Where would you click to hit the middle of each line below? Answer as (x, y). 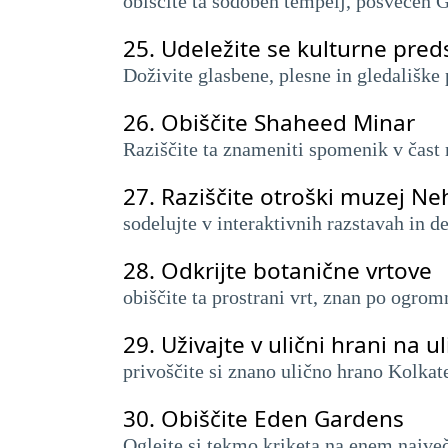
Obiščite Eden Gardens (282, 418)
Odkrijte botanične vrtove (296, 270)
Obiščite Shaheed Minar (288, 122)
